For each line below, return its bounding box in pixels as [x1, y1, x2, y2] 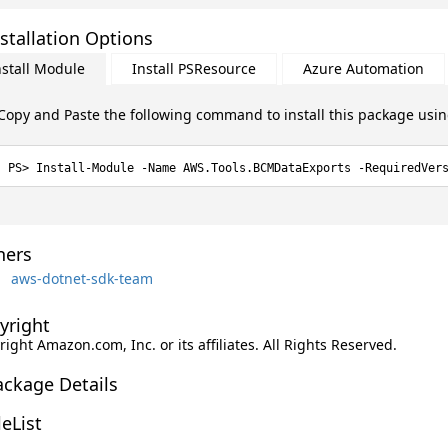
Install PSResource [131, 59, 256, 78]
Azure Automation [302, 59, 424, 78]
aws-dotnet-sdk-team [10, 268, 153, 288]
